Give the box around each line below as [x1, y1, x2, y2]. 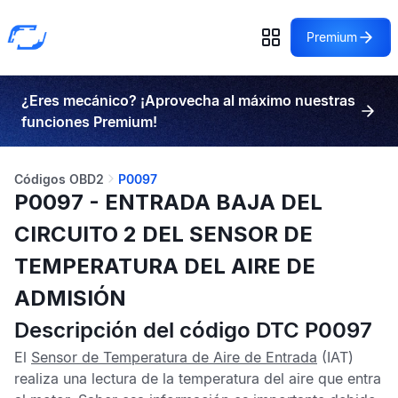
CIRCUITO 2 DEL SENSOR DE [14, 221, 313, 247]
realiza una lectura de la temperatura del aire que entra [14, 370, 381, 387]
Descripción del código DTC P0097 [14, 317, 372, 343]
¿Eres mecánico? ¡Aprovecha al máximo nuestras [21, 92, 355, 109]
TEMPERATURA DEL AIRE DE [14, 253, 315, 279]
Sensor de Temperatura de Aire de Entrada [31, 348, 317, 366]
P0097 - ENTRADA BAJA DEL [14, 189, 322, 215]
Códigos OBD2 [14, 171, 104, 187]
